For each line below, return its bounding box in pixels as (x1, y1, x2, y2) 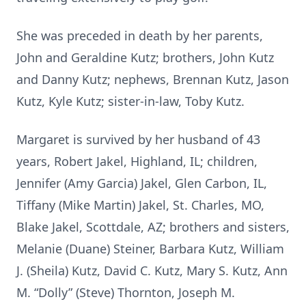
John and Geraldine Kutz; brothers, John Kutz (16, 49, 274, 66)
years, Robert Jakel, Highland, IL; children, (16, 153, 258, 169)
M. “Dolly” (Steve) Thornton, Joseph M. (16, 284, 235, 301)
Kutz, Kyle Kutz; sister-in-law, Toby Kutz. (16, 93, 245, 109)
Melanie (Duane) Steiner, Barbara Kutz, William (16, 240, 284, 257)
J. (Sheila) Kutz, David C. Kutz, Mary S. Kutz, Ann (16, 262, 288, 279)
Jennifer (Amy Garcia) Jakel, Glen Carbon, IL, (16, 175, 267, 191)
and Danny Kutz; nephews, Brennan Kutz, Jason (16, 71, 289, 87)
